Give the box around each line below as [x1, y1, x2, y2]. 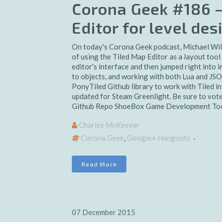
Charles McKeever [79, 120, 140, 129]
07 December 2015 [72, 208, 135, 217]
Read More [81, 161, 117, 167]
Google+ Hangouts [127, 133, 190, 142]
